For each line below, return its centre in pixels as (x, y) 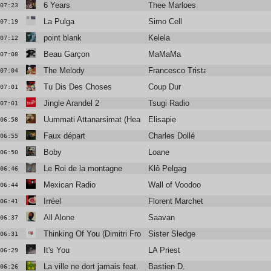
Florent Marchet (176, 201)
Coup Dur (165, 87)
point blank (62, 38)
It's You (56, 250)
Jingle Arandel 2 (71, 103)
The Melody (64, 71)
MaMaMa (165, 54)
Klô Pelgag (168, 169)
